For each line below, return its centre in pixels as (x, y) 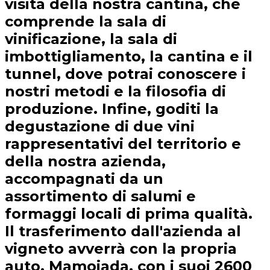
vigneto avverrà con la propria (121, 249)
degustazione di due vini (100, 127)
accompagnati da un (84, 179)
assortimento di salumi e (100, 196)
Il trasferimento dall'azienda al (123, 231)
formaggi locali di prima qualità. (129, 214)
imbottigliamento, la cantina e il (129, 57)
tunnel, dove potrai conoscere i (125, 74)
